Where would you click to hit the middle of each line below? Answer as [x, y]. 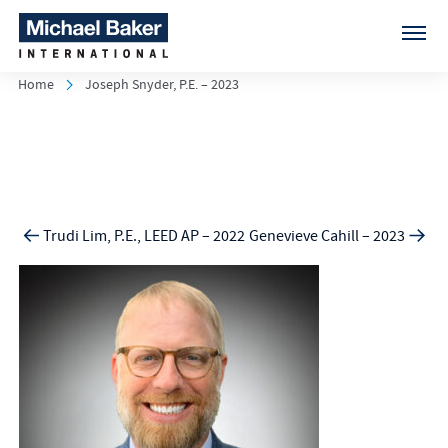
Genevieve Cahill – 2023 [327, 236]
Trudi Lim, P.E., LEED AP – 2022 [143, 236]
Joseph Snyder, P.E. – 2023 [161, 85]
